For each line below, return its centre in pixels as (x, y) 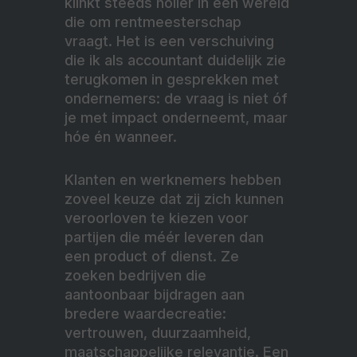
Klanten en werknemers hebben (173, 180)
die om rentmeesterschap (153, 22)
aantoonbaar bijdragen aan (155, 295)
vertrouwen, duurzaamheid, (158, 333)
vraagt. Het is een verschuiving (169, 41)
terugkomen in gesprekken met (172, 80)
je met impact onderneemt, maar (176, 118)
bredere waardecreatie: (145, 314)
